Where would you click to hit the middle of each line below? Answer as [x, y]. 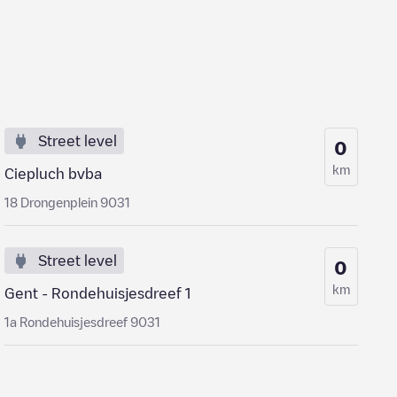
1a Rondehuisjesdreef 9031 [83, 322]
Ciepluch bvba [54, 174]
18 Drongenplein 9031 [68, 202]
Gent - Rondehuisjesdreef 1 [98, 293]
